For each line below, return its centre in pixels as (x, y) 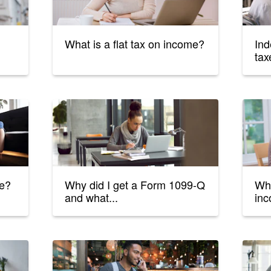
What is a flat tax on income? (135, 44)
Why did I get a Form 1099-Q (135, 185)
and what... (92, 198)
